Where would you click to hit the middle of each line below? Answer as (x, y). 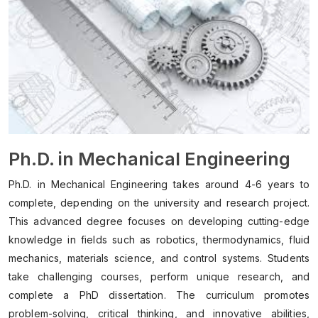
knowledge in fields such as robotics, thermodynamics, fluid (159, 240)
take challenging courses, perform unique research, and (159, 277)
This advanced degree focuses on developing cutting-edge (159, 221)
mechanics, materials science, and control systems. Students (159, 258)
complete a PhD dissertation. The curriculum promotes (159, 295)
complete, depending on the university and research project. (159, 203)
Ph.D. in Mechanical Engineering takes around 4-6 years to (159, 185)
